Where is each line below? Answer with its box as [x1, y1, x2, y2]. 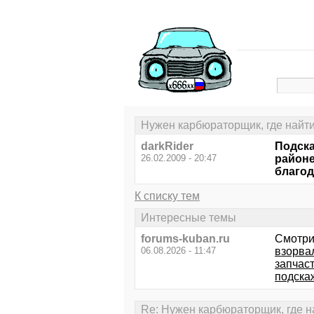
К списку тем [135, 190, 200, 203]
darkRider [141, 140, 193, 153]
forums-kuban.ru [141, 232, 230, 245]
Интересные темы [141, 211, 236, 224]
